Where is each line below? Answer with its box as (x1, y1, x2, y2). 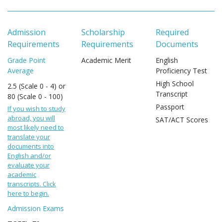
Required (155, 27, 189, 38)
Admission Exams (7, 204, 64, 213)
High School (155, 79, 194, 88)
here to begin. (7, 189, 49, 198)
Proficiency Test (155, 66, 207, 75)
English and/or (7, 151, 51, 160)
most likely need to (7, 123, 64, 132)
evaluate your (7, 161, 50, 169)
